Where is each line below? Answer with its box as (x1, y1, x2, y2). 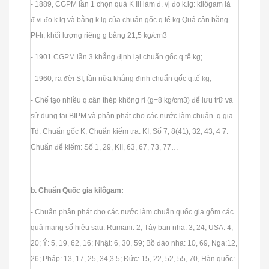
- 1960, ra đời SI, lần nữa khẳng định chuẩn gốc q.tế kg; (31, 74, 213, 83)
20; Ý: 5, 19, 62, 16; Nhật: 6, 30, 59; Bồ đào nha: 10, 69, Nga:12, (31, 238, 237, 247)
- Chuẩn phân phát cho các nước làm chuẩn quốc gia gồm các (31, 207, 234, 216)
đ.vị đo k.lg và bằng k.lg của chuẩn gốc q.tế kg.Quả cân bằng (31, 15, 228, 24)
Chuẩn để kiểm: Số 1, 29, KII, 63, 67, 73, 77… (31, 142, 180, 151)
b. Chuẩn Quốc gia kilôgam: (31, 186, 125, 195)
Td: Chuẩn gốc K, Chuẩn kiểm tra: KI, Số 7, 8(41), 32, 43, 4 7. (31, 127, 228, 136)
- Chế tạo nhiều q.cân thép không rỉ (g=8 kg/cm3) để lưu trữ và (31, 95, 233, 104)
